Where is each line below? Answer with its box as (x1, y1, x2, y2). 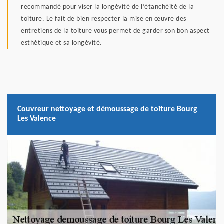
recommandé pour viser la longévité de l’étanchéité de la (21, 3, 194, 11)
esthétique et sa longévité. (21, 39, 102, 47)
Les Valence (17, 115, 56, 123)
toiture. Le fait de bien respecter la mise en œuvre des (21, 15, 186, 23)
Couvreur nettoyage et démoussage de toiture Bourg (17, 105, 197, 114)
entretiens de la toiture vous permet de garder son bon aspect (21, 27, 210, 35)
